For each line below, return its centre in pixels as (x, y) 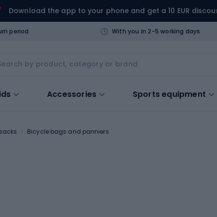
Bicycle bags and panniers (68, 131)
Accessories (72, 94)
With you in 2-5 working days (156, 31)
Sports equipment (169, 94)
